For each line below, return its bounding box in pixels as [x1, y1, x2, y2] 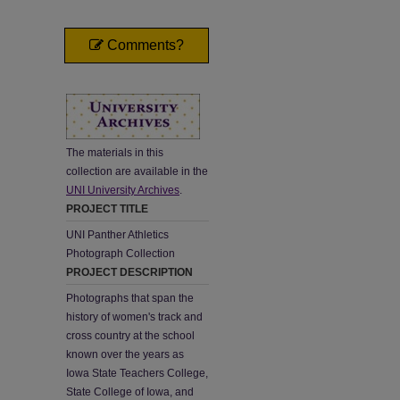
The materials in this [66, 146, 163, 159]
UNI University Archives [66, 184, 179, 196]
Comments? [104, 37, 184, 53]
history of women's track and [66, 311, 203, 323]
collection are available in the [66, 165, 208, 178]
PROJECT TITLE [66, 203, 148, 215]
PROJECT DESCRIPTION [66, 266, 193, 279]
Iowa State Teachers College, [66, 367, 208, 379]
